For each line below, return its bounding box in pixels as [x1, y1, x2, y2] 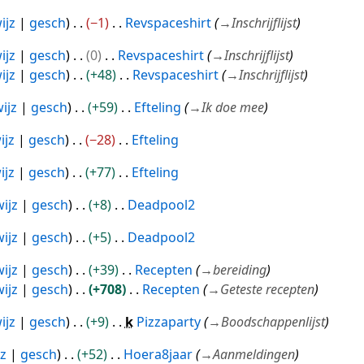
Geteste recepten [219, 280, 314, 299]
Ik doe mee [201, 98, 264, 117]
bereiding [212, 261, 266, 279]
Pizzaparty [136, 313, 201, 331]
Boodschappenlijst [220, 313, 325, 331]
